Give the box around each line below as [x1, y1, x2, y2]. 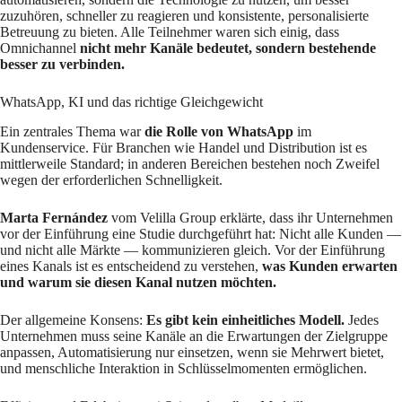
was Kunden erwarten [262, 258, 398, 274]
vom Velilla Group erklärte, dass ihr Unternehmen [108, 209, 393, 225]
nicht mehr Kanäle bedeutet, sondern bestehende [80, 39, 376, 56]
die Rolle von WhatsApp [144, 123, 293, 139]
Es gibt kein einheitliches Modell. [146, 311, 345, 328]
